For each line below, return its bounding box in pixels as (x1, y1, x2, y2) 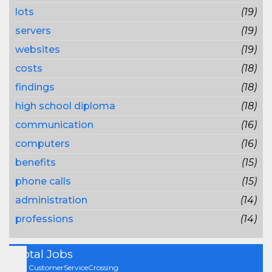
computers (15, 138, 70, 149)
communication (15, 119, 93, 131)
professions (15, 213, 73, 225)
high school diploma (15, 100, 115, 112)
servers (15, 25, 51, 36)
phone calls (15, 175, 71, 187)
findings (15, 81, 55, 93)
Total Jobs (15, 247, 73, 261)
